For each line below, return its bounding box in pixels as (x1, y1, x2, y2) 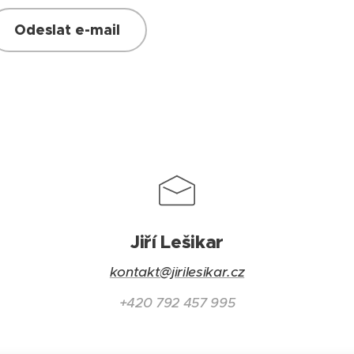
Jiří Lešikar (130, 230, 224, 254)
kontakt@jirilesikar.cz (109, 263, 245, 281)
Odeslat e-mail (14, 21, 120, 39)
